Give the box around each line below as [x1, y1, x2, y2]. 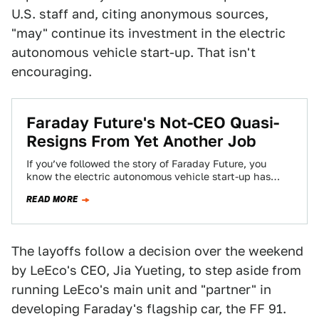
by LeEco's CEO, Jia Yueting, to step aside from [11, 263, 301, 278]
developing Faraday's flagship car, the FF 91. [11, 301, 286, 316]
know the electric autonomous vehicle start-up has [26, 171, 271, 182]
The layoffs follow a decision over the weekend [11, 244, 303, 258]
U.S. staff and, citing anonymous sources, [11, 6, 268, 21]
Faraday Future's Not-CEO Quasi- [26, 113, 279, 132]
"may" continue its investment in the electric [11, 26, 286, 41]
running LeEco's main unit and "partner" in [11, 282, 271, 297]
